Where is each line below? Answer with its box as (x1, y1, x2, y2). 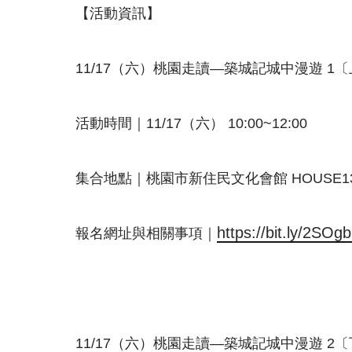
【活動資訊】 (75, 5, 160, 21)
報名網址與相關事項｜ (75, 225, 217, 241)
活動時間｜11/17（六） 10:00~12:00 (75, 115, 307, 131)
